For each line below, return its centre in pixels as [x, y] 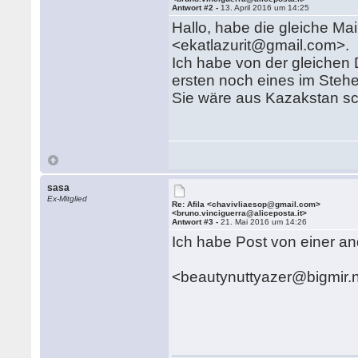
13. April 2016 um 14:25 [265, 8]
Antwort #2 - [197, 8]
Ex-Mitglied [68, 199]
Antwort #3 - [197, 222]
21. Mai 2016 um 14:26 [264, 222]
